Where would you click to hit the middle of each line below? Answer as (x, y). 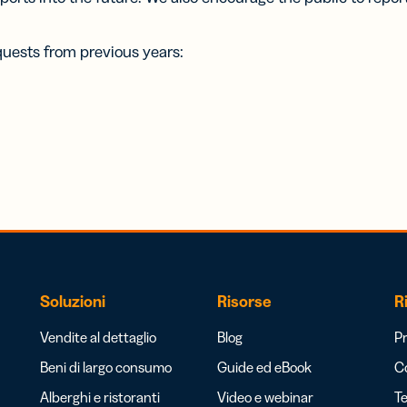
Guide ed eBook (264, 367)
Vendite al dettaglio (98, 337)
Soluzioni (73, 302)
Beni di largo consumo (106, 367)
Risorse (244, 302)
